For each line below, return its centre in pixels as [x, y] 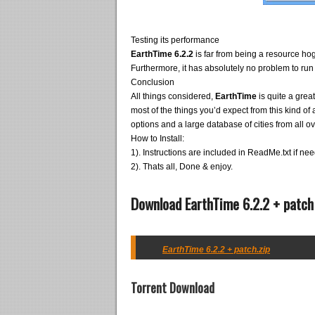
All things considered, [173, 96]
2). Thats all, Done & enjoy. [182, 167]
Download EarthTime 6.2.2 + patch [222, 204]
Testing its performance [175, 40]
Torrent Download [173, 288]
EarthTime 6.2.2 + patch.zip [216, 250]
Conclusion [153, 82]
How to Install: [157, 139]
